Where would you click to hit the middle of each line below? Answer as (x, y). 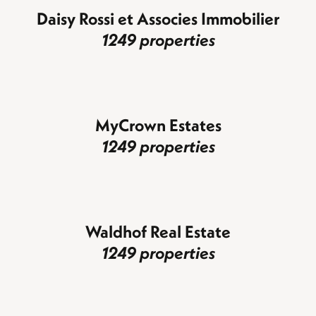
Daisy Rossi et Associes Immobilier (158, 18)
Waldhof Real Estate (158, 231)
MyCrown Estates (158, 124)
